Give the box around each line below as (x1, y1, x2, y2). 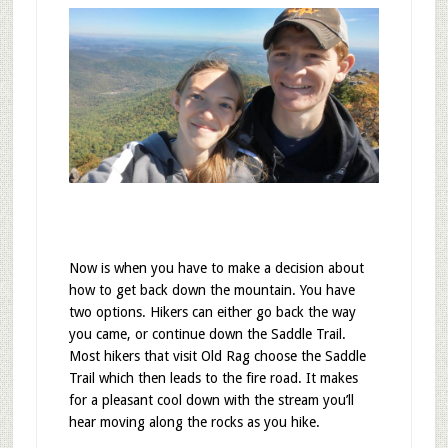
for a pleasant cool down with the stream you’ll (68, 391, 354, 408)
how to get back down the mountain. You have (68, 281, 355, 298)
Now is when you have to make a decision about (68, 259, 364, 276)
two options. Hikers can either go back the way (68, 303, 356, 320)
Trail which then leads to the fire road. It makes (68, 369, 358, 386)
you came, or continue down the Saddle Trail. (68, 325, 346, 342)
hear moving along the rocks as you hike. (68, 413, 320, 430)
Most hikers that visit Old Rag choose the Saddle (68, 347, 366, 364)
